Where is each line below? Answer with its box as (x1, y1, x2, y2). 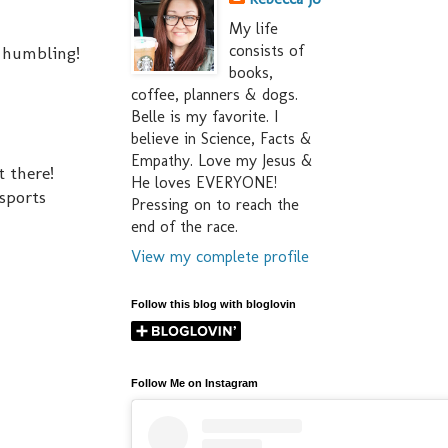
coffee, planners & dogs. (131, 85, 298, 105)
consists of (229, 41, 304, 61)
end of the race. (131, 217, 238, 237)
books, (229, 63, 273, 83)
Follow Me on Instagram (131, 377, 258, 390)
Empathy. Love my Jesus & (131, 151, 313, 171)
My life (229, 19, 278, 39)
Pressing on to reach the (131, 195, 299, 215)
